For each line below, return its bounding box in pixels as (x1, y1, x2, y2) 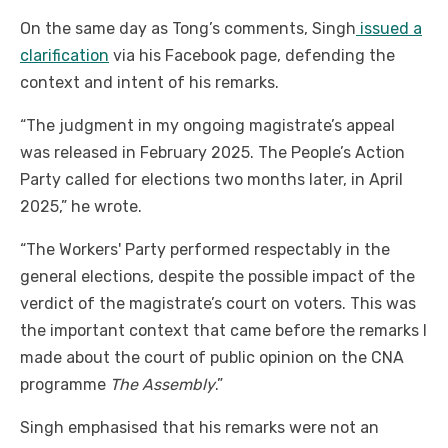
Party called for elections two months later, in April (20, 170, 403, 190)
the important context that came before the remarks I (20, 321, 427, 341)
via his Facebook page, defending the (109, 46, 395, 66)
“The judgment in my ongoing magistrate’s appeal (20, 116, 395, 136)
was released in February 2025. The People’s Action (20, 143, 405, 163)
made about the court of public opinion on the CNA (20, 348, 404, 368)
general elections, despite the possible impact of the (20, 267, 415, 287)
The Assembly (110, 375, 215, 395)
